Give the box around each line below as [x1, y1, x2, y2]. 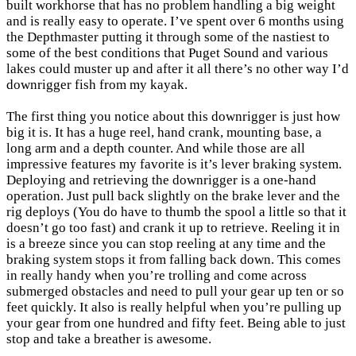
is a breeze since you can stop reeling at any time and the [6, 236, 326, 251]
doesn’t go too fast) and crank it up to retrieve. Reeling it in [6, 220, 340, 235]
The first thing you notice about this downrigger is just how [6, 109, 340, 124]
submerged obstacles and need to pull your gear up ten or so [6, 284, 344, 299]
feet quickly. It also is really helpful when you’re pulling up [6, 300, 342, 315]
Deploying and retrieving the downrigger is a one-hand [6, 172, 316, 188]
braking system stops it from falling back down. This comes [6, 252, 341, 267]
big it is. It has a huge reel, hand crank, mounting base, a [6, 125, 322, 140]
